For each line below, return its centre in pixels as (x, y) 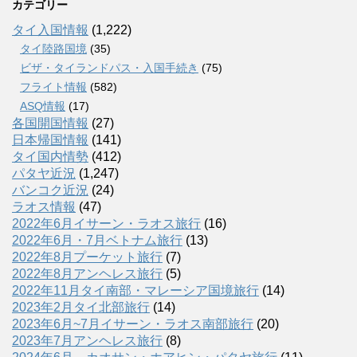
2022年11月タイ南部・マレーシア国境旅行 (135, 291)
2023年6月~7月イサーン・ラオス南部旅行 (133, 324)
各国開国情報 (50, 124)
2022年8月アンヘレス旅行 (87, 274)
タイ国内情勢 (50, 157)
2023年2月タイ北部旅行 (81, 308)
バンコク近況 (50, 190)
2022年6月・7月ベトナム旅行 (97, 241)
